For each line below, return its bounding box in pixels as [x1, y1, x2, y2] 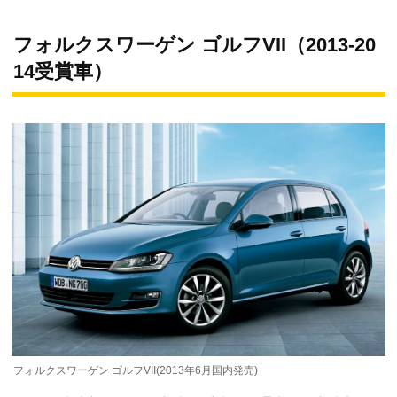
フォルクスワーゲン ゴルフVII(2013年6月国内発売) [13, 364, 258, 378]
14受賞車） [13, 59, 113, 82]
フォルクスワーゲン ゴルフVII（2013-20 [13, 33, 376, 56]
